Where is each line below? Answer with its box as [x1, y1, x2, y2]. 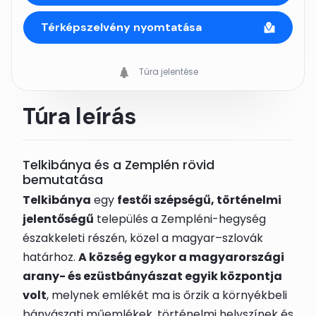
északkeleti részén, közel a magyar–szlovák [23, 230, 263, 246]
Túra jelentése [136, 66, 198, 78]
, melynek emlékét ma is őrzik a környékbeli [47, 287, 287, 303]
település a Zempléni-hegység [94, 211, 266, 227]
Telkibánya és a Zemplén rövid [23, 156, 214, 174]
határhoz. [23, 249, 78, 265]
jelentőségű [23, 211, 94, 227]
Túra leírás [23, 102, 137, 131]
